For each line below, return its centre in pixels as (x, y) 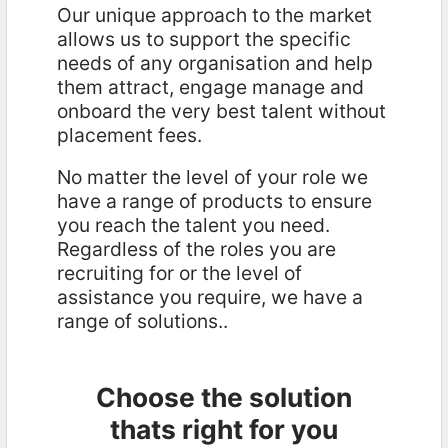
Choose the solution (223, 397)
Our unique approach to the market (214, 15)
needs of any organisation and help (214, 63)
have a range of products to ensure (214, 201)
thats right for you (223, 429)
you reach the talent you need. (193, 225)
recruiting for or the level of (179, 273)
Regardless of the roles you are (196, 249)
